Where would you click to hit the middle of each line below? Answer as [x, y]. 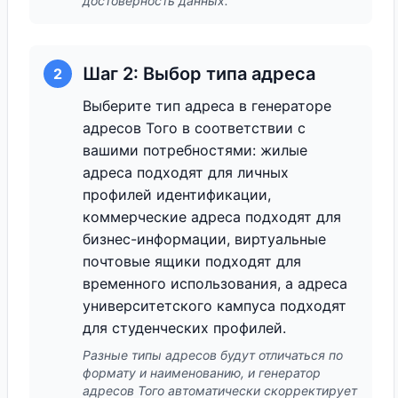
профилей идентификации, [177, 195]
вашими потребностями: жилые [195, 150]
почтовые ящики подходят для [192, 261]
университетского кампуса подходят [215, 306]
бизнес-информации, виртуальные [204, 239]
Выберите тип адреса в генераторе [207, 106]
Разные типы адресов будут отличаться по [213, 355]
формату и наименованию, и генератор [202, 373]
